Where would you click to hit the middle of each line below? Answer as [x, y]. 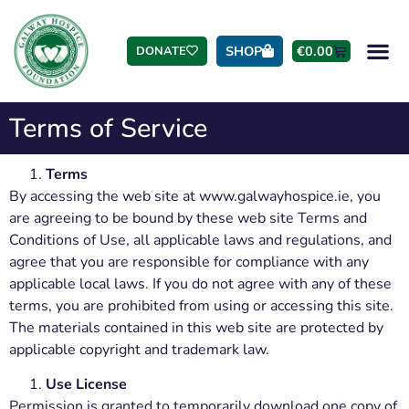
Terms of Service [108, 128]
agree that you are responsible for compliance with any [189, 262]
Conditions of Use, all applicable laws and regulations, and [200, 240]
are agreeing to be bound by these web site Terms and [188, 218]
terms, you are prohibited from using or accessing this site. [201, 306]
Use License [86, 385]
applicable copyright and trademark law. [139, 350]
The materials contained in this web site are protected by [196, 328]
